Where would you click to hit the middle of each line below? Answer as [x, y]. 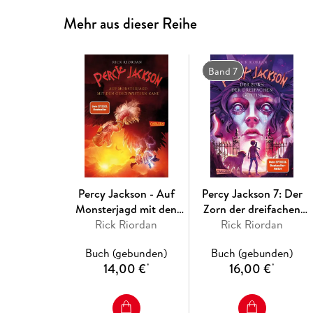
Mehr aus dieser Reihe [131, 23]
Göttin [252, 224]
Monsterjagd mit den [126, 209]
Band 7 [223, 71]
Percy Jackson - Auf [126, 193]
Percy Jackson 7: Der [252, 193]
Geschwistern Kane [126, 224]
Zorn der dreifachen [252, 209]
